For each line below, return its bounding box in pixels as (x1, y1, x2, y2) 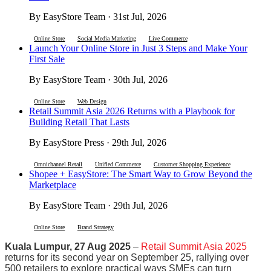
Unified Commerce (94, 160, 141, 168)
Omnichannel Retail (34, 160, 83, 168)
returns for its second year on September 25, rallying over (5, 252, 249, 263)
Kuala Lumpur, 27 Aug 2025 (5, 241, 131, 252)
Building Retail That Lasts (29, 116, 129, 127)
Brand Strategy (77, 223, 114, 230)
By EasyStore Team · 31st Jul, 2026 (29, 11, 166, 22)
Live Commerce (148, 34, 188, 42)
